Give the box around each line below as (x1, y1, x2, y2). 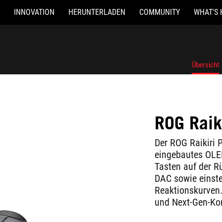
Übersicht (192, 60, 219, 69)
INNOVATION (14, 7, 55, 17)
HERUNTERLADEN (68, 7, 125, 17)
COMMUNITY (139, 7, 180, 17)
